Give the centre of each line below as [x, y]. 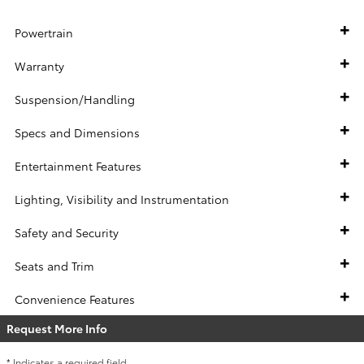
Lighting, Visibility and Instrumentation [122, 199]
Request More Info [57, 329]
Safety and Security [67, 233]
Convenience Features [75, 299]
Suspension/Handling [75, 100]
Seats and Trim [54, 266]
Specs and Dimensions [77, 133]
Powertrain [44, 33]
